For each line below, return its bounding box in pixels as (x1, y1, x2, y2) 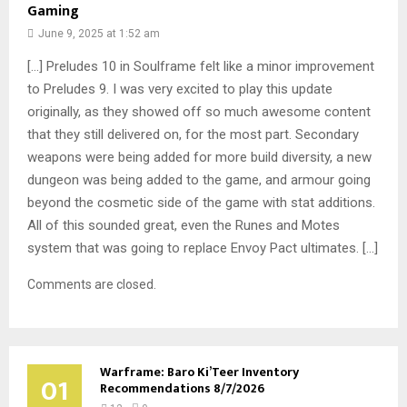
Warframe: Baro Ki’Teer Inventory (100, 362, 299, 383)
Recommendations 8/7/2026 (100, 378, 264, 400)
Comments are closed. (27, 277, 156, 293)
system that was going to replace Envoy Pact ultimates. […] (27, 240, 378, 257)
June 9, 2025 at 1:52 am (38, 27, 160, 41)
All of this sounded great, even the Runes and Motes (27, 217, 340, 234)
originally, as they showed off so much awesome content (27, 104, 371, 121)
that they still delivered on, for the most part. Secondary (27, 126, 359, 144)
